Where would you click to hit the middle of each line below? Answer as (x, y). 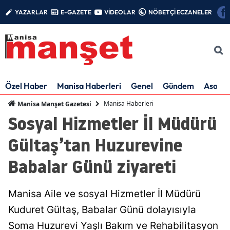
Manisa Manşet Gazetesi (54, 104)
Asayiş (216, 85)
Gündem (178, 85)
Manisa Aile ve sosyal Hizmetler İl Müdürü (104, 194)
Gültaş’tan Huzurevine (95, 145)
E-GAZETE (76, 12)
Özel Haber (26, 85)
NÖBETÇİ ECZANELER (180, 12)
